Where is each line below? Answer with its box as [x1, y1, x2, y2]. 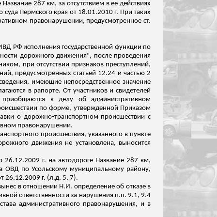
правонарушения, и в [80, 201, 151, 208]
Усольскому [31, 166, 67, 173]
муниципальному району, [67, 166, 151, 173]
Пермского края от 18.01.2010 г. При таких [17, 9, 151, 16]
